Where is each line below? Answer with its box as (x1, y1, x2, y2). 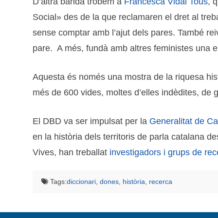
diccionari (66, 178, 96, 186)
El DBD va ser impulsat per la (33, 116, 150, 127)
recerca (148, 178, 172, 186)
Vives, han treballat (33, 147, 110, 158)
